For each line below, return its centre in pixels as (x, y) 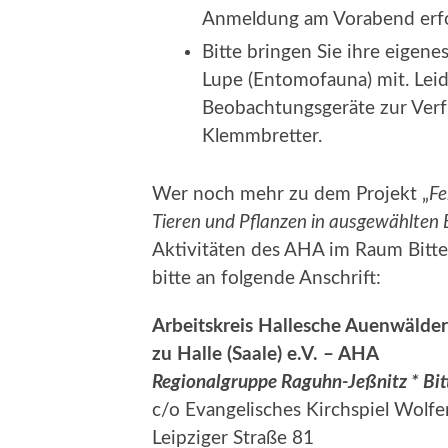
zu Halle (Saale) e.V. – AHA (265, 354)
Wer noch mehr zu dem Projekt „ (290, 194)
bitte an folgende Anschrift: (266, 278)
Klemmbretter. (262, 136)
